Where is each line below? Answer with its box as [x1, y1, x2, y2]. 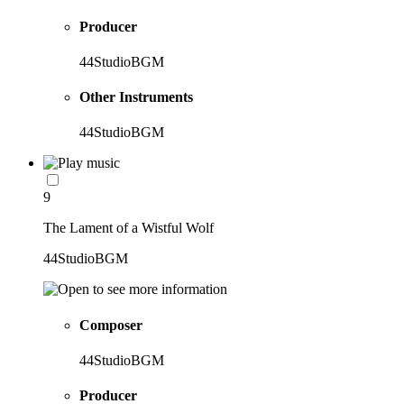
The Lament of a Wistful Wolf [43, 220, 214, 236]
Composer [79, 317, 142, 333]
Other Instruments [79, 89, 193, 106]
